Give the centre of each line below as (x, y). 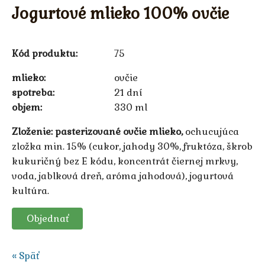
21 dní (128, 92)
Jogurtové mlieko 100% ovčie (120, 13)
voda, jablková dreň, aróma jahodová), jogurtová (123, 176)
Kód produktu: (45, 53)
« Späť (25, 256)
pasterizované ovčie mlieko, (119, 131)
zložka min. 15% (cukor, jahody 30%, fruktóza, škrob (132, 146)
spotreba (32, 92)
